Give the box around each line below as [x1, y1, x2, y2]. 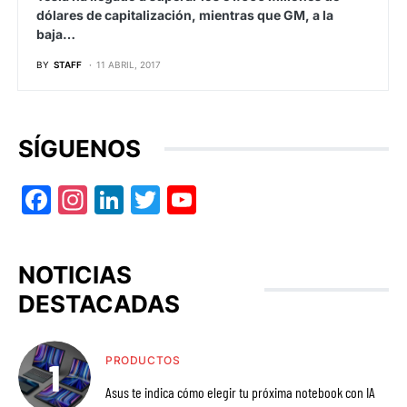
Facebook [51, 183, 154, 218]
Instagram [87, 183, 200, 218]
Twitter [160, 183, 239, 218]
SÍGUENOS [18, 134, 141, 163]
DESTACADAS [18, 290, 180, 319]
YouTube [196, 183, 289, 218]
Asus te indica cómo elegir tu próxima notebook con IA [105, 383, 375, 402]
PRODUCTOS [105, 353, 181, 368]
